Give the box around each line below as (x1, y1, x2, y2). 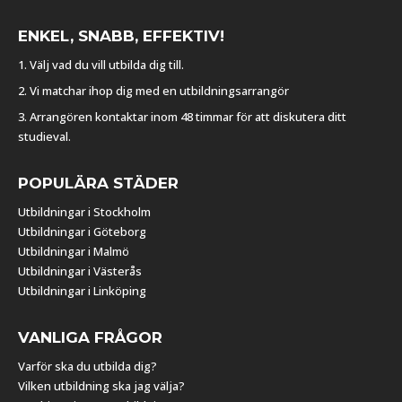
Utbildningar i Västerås (18, 262, 142, 279)
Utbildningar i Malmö (18, 242, 129, 259)
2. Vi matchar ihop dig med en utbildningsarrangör (18, 82, 289, 99)
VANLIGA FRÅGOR (18, 328, 162, 346)
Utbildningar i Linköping (18, 282, 146, 299)
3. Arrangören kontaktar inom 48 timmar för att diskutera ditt (18, 108, 346, 125)
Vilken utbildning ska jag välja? (18, 377, 185, 394)
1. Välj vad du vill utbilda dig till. (18, 56, 184, 73)
